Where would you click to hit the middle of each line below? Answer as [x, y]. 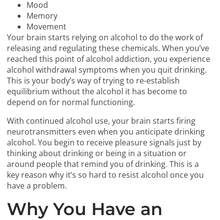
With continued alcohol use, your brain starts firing [101, 121]
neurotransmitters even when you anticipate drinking [106, 132]
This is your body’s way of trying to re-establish [94, 81]
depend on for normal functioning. [71, 102]
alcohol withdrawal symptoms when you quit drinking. [107, 70]
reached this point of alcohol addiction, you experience [109, 59]
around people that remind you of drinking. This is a [103, 164]
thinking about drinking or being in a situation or [97, 153]
